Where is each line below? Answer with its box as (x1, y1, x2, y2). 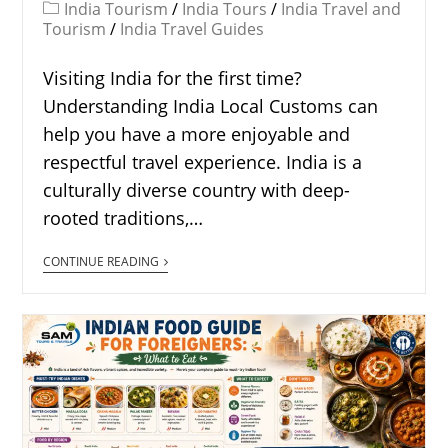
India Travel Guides (120, 17, 265, 40)
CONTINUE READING (43, 252, 160, 270)
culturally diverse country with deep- (43, 177, 351, 202)
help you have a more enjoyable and (43, 121, 351, 146)
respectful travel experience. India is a (43, 149, 363, 174)
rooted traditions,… (43, 205, 204, 230)
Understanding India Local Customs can (43, 93, 379, 118)
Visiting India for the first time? (43, 65, 303, 90)
